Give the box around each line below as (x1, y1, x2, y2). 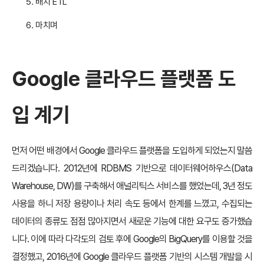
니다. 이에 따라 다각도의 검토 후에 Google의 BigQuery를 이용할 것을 (12, 233, 252, 245)
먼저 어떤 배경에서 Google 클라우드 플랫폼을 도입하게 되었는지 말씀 (12, 145, 252, 157)
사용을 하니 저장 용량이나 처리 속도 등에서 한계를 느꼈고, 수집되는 (12, 198, 252, 210)
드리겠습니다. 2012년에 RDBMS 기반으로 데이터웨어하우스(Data (12, 163, 252, 174)
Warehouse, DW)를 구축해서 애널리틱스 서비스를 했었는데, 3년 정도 (12, 180, 252, 192)
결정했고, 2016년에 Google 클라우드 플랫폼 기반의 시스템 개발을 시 (12, 251, 252, 263)
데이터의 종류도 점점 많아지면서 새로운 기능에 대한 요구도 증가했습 (12, 216, 252, 227)
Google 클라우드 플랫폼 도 (12, 67, 236, 91)
